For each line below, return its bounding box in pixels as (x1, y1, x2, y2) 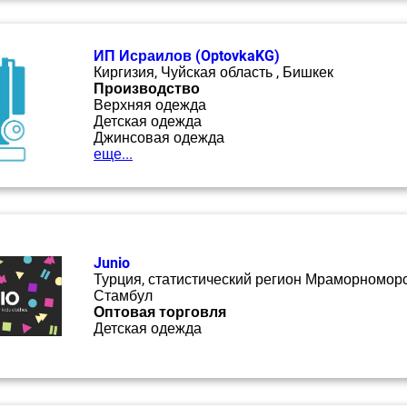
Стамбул (94, 287, 153, 304)
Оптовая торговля (94, 303, 226, 321)
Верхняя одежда (94, 96, 206, 114)
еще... (94, 145, 133, 163)
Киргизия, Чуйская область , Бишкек (94, 64, 333, 81)
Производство (94, 80, 200, 97)
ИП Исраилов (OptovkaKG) (94, 47, 280, 65)
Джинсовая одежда (94, 129, 224, 146)
